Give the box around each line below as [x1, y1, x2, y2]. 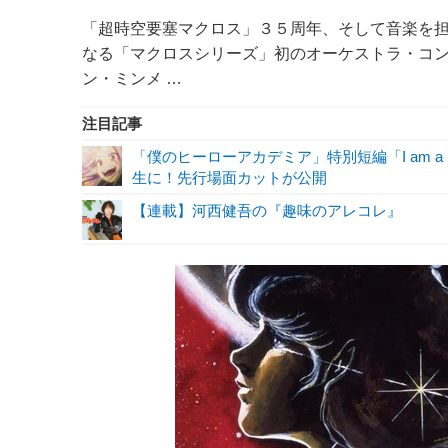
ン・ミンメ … [82, 70, 182, 87]
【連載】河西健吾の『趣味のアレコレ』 [132, 202, 402, 219]
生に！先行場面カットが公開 [132, 169, 327, 186]
